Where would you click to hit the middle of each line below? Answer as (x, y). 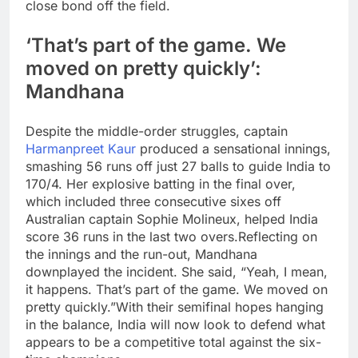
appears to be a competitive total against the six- (173, 342)
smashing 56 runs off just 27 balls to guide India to (178, 167)
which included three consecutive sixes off (153, 202)
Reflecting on (278, 237)
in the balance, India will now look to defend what (175, 325)
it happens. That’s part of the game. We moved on (177, 290)
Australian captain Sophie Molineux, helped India (172, 219)
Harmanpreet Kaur (81, 149)
